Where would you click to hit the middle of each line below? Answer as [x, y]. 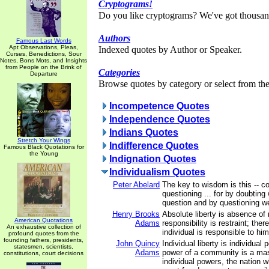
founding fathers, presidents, [44, 240]
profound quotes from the [44, 233]
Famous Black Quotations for [44, 147]
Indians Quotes [144, 132]
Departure [44, 74]
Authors [114, 38]
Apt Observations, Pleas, [44, 47]
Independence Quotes [160, 119]
